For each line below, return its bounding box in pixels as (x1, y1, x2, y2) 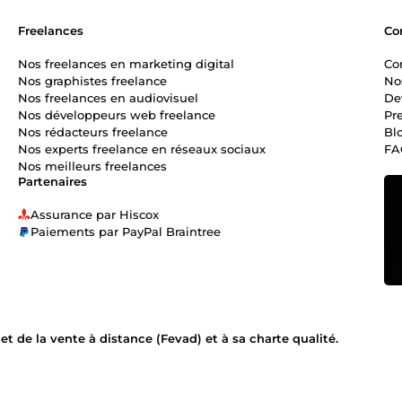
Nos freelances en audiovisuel (18, 90, 198, 105)
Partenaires (18, 173, 87, 188)
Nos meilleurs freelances (18, 158, 167, 173)
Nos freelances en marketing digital (18, 56, 234, 71)
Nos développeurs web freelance (18, 107, 215, 122)
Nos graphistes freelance (18, 73, 167, 88)
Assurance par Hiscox (31, 206, 159, 222)
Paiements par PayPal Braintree (31, 223, 221, 239)
